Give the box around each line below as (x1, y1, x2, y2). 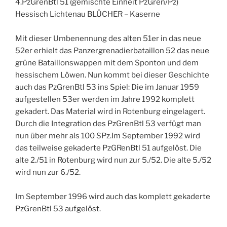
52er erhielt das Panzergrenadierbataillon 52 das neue (15, 46, 209, 55)
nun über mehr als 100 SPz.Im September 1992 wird (15, 131, 200, 140)
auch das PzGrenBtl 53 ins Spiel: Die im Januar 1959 (15, 82, 199, 92)
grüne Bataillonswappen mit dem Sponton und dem (15, 58, 199, 67)
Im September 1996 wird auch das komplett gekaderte (15, 192, 210, 201)
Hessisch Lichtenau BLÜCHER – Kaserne (15, 9, 160, 19)
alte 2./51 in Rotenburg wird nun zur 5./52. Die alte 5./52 (15, 155, 211, 165)
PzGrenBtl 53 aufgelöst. (15, 204, 101, 213)
